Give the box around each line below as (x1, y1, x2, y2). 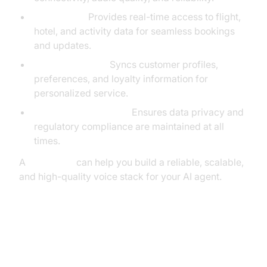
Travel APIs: (33, 11, 86, 23)
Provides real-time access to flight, (85, 11, 241, 23)
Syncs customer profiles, (107, 58, 218, 70)
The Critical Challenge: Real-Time (19, 219, 242, 236)
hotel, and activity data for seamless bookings (33, 25, 235, 37)
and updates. (33, 39, 91, 51)
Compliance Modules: (33, 106, 129, 118)
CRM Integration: (33, 58, 107, 70)
